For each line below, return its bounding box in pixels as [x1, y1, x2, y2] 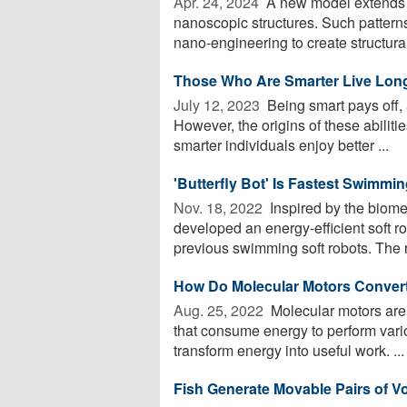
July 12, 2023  [174, 94, 263, 115]
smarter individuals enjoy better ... [174, 134, 389, 155]
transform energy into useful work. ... [174, 339, 404, 361]
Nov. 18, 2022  [174, 196, 266, 218]
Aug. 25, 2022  [174, 299, 267, 321]
